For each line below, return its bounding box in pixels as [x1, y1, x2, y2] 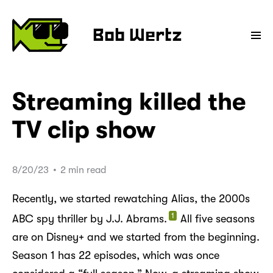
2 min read [58, 164, 106, 175]
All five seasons [177, 212, 255, 225]
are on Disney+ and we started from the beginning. [12, 230, 260, 243]
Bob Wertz [93, 28, 182, 44]
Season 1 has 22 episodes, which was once [12, 249, 219, 261]
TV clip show [12, 115, 156, 144]
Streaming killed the [12, 87, 246, 116]
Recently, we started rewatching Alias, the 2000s [12, 192, 250, 205]
